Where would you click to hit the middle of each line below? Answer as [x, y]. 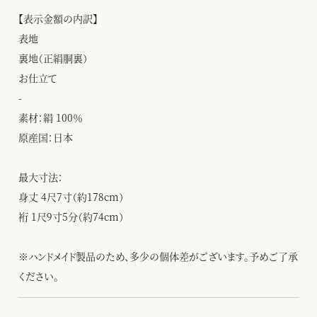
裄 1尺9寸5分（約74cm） [71, 217]
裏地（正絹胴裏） [53, 58]
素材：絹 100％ [51, 117]
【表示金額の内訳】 [58, 18]
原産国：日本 [46, 137]
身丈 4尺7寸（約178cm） [71, 197]
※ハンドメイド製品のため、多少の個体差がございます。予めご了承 [158, 256]
